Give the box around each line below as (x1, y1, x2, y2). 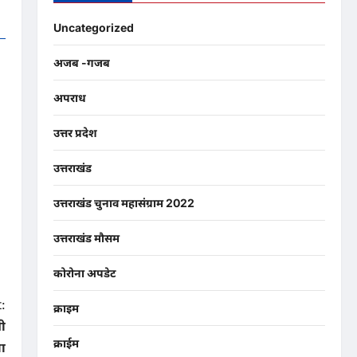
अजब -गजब (53, 56, 110, 70)
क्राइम (53, 301, 79, 316)
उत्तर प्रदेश (53, 126, 97, 140)
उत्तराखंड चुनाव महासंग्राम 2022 (53, 196, 194, 210)
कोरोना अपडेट (53, 266, 116, 280)
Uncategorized (53, 21, 134, 35)
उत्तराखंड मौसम (53, 231, 120, 245)
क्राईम (53, 336, 79, 351)
